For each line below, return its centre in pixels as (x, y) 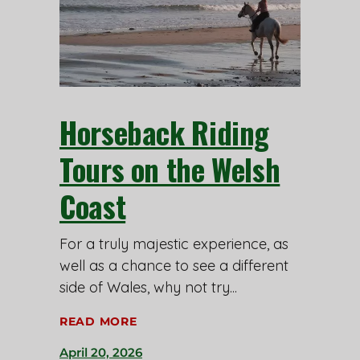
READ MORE (98, 321)
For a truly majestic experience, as (174, 243)
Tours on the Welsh (170, 169)
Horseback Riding (165, 132)
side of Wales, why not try (145, 287)
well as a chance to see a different (174, 265)
